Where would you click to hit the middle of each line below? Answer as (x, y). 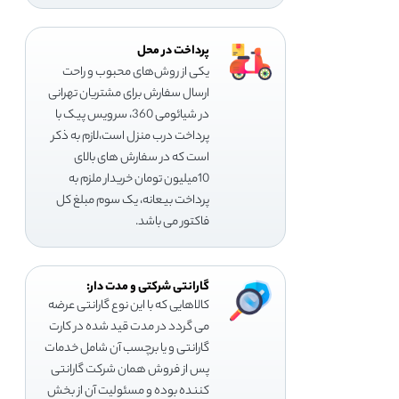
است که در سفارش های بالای (142, 158)
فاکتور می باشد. (173, 222)
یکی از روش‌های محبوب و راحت (136, 72)
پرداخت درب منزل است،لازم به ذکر (131, 136)
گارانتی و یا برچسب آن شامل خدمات (127, 348)
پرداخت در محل (174, 51)
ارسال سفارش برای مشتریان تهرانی (129, 94)
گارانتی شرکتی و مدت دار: (148, 287)
